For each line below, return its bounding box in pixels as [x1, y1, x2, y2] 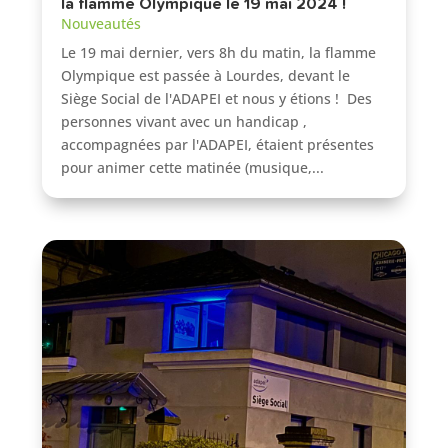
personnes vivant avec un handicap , [61, 112, 308, 132]
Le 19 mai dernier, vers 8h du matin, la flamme [61, 43, 377, 63]
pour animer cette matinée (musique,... [61, 158, 325, 178]
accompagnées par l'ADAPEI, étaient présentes [61, 135, 375, 155]
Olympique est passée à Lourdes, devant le [61, 66, 351, 86]
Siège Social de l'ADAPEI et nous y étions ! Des [61, 89, 373, 109]
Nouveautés [61, 14, 142, 34]
